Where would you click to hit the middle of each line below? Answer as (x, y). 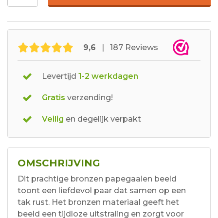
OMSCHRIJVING (59, 163)
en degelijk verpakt (102, 119)
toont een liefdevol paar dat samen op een (102, 191)
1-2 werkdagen (107, 76)
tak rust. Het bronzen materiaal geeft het (98, 202)
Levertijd (59, 76)
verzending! (89, 98)
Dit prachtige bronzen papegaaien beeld (97, 179)
